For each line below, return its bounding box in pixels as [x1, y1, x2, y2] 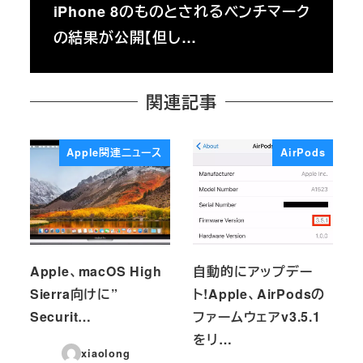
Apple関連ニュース [66, 145, 163, 160]
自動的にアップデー [193, 262, 313, 281]
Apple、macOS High [29, 262, 162, 281]
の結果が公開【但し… [53, 26, 197, 48]
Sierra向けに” [29, 284, 118, 304]
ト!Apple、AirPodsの [193, 284, 326, 304]
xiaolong [81, 345, 130, 361]
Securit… [29, 307, 92, 327]
